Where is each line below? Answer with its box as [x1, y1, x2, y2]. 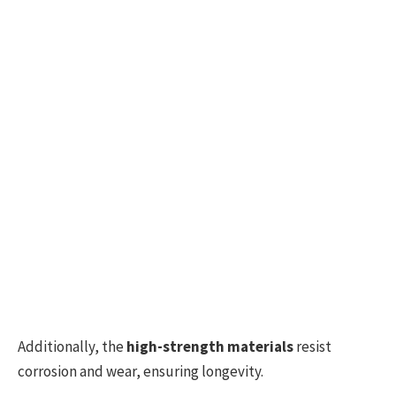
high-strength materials [126, 336, 293, 356]
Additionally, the [18, 336, 126, 356]
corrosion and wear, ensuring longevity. [18, 361, 263, 381]
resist [293, 336, 331, 356]
